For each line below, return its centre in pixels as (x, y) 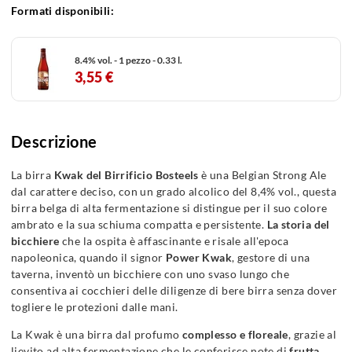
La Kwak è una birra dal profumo (97, 334)
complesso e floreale (235, 334)
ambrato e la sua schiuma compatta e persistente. (139, 224)
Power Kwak (199, 257)
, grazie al (312, 334)
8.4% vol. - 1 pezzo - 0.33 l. (128, 60)
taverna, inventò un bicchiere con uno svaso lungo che (150, 274)
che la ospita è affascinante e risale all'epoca (176, 241)
